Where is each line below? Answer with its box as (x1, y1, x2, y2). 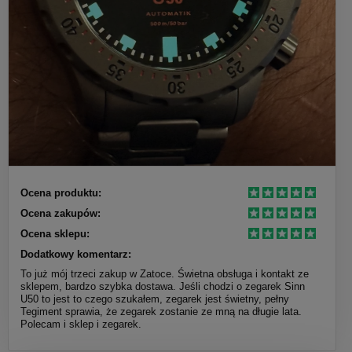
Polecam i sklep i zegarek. (20, 317, 141, 330)
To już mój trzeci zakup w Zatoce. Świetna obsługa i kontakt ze (20, 267, 309, 280)
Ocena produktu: (20, 186, 101, 199)
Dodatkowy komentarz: (20, 247, 131, 260)
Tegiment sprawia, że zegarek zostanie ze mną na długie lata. (20, 305, 302, 317)
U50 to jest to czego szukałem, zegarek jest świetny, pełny (20, 292, 289, 305)
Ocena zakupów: (20, 207, 101, 219)
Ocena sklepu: (20, 227, 90, 240)
